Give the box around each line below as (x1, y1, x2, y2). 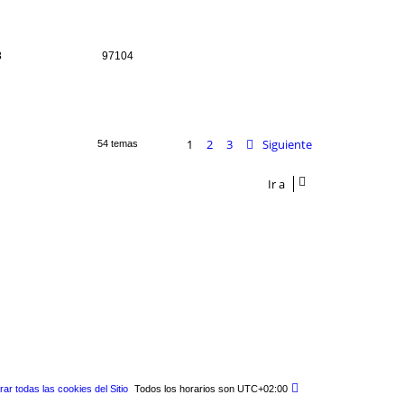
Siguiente (262, 135, 312, 152)
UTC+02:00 (237, 383, 288, 395)
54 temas (97, 137, 141, 149)
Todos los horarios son (134, 383, 237, 395)
